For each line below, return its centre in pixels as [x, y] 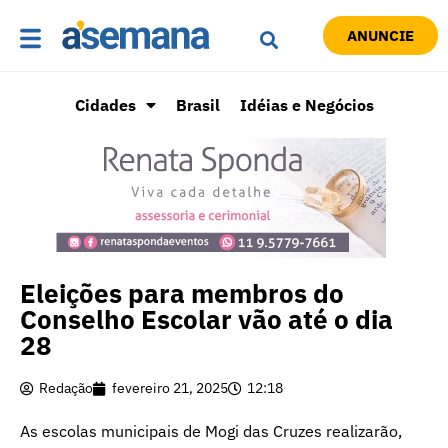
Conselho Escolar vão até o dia [206, 319]
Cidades [105, 105]
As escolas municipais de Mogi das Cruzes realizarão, [211, 431]
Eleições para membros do [182, 293]
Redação [66, 388]
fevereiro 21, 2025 [170, 388]
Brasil [197, 105]
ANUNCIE [380, 36]
